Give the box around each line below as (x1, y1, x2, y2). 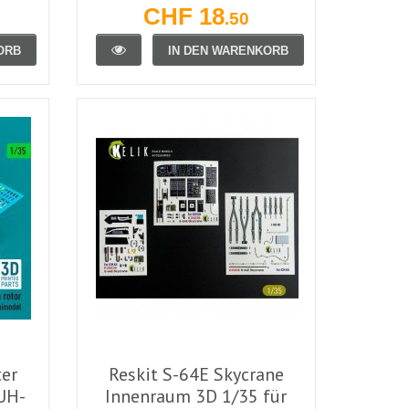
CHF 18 (142, 3, 225, 29)
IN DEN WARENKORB (167, 43, 288, 58)
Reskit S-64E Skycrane (108, 362, 284, 386)
